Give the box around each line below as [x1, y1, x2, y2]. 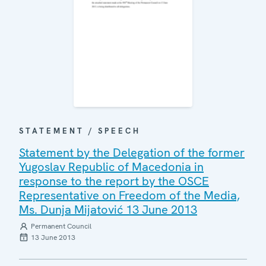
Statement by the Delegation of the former [19, 144, 245, 160]
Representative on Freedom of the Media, [19, 187, 240, 203]
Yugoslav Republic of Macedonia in [19, 159, 204, 175]
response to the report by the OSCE [19, 173, 209, 189]
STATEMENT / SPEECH [19, 125, 141, 136]
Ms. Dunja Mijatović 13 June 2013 [19, 201, 197, 217]
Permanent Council [31, 221, 91, 231]
